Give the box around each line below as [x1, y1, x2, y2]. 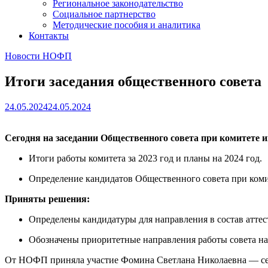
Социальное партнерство [53, 9, 156, 19]
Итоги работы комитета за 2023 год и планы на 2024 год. [29, 153, 262, 163]
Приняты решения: [5, 193, 92, 204]
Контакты [29, 31, 69, 41]
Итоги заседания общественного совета [5, 73, 261, 89]
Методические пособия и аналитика [53, 20, 200, 30]
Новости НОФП [5, 51, 72, 61]
